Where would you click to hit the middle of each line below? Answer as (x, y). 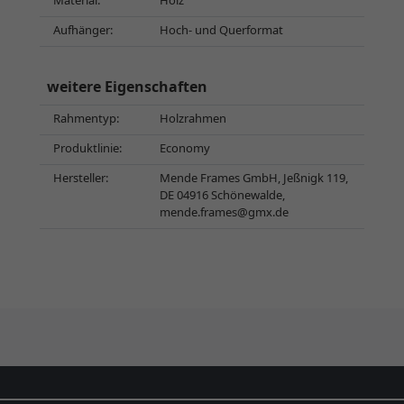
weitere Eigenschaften (127, 87)
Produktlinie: (87, 148)
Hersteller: (81, 178)
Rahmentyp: (86, 118)
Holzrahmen (193, 118)
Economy (185, 148)
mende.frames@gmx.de (224, 212)
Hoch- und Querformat (221, 30)
